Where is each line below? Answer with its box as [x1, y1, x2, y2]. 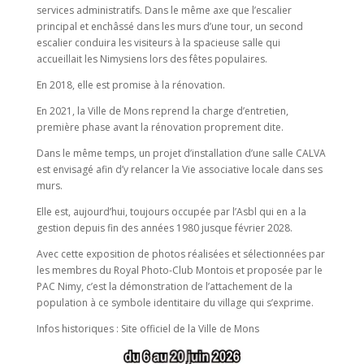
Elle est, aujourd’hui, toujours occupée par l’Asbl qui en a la [36, 205, 306, 219]
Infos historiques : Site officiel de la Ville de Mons [36, 322, 259, 336]
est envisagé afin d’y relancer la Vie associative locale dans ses [36, 162, 323, 176]
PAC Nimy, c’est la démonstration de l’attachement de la [36, 279, 292, 293]
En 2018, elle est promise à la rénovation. [36, 78, 225, 92]
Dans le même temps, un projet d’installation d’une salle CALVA [36, 146, 326, 160]
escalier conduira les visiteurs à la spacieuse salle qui [36, 36, 280, 50]
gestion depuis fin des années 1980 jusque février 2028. [36, 221, 292, 235]
